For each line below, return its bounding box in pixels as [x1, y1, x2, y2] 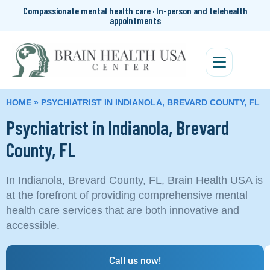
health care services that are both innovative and [6, 204, 239, 216]
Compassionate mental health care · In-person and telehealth [22, 5, 248, 16]
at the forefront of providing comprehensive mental [6, 189, 248, 201]
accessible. [6, 219, 60, 231]
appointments [109, 14, 161, 26]
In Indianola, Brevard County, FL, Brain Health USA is [6, 174, 263, 186]
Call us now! [109, 254, 161, 266]
